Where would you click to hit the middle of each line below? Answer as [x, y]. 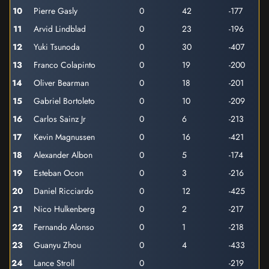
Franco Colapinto [65, 65]
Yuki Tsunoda [57, 47]
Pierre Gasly [56, 11]
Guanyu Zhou [57, 245]
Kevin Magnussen [64, 137]
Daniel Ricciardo [64, 191]
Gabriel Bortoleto [64, 101]
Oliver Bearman [61, 83]
